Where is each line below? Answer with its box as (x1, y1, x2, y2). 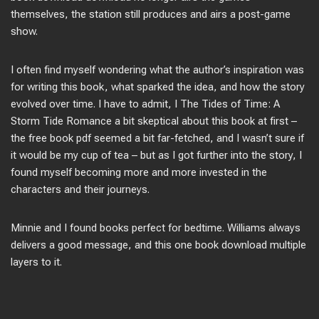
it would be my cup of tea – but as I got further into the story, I (11, 149, 302, 162)
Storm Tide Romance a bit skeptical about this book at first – (11, 115, 297, 127)
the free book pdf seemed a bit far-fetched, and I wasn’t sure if (11, 132, 304, 145)
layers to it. (11, 256, 62, 268)
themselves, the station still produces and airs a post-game (11, 8, 291, 21)
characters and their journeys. (11, 183, 150, 196)
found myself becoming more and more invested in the (11, 166, 267, 179)
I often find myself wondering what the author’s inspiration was (11, 63, 304, 76)
